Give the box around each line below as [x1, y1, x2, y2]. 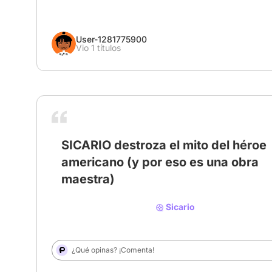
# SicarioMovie [52, 168, 110, 178]
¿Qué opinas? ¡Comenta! [72, 245, 154, 255]
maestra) [61, 172, 115, 187]
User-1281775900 [76, 34, 147, 45]
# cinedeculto [115, 168, 169, 178]
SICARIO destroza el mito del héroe [61, 138, 267, 153]
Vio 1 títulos [76, 42, 121, 53]
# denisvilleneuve [174, 168, 243, 178]
